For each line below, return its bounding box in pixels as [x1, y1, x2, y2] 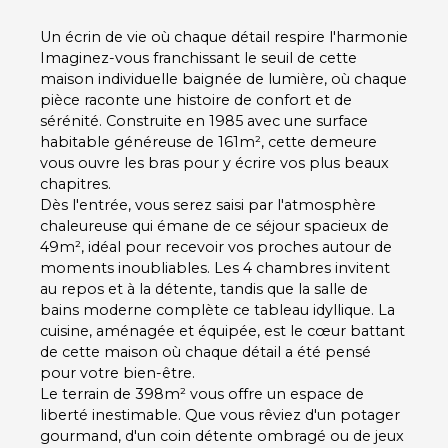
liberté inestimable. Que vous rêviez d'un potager [40, 405, 400, 424]
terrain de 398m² [62, 384, 186, 403]
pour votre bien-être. [40, 363, 195, 382]
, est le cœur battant [257, 321, 405, 340]
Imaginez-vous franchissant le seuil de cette [40, 48, 357, 67]
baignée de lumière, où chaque [178, 69, 407, 88]
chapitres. [40, 174, 111, 193]
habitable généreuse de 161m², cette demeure [40, 132, 377, 151]
